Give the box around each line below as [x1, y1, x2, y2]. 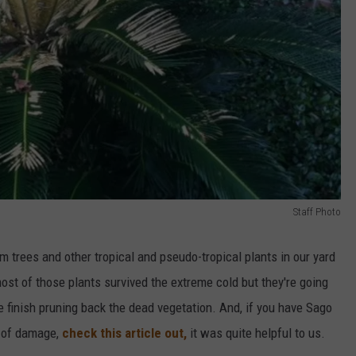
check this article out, [62, 325, 187, 342]
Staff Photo [293, 206, 341, 219]
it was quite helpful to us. [187, 325, 325, 342]
